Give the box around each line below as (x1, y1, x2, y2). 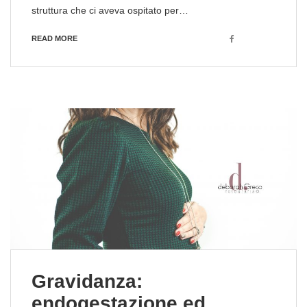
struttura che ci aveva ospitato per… (32, 5, 188, 16)
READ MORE (32, 34, 77, 43)
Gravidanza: (32, 271, 143, 293)
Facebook (229, 34, 266, 44)
